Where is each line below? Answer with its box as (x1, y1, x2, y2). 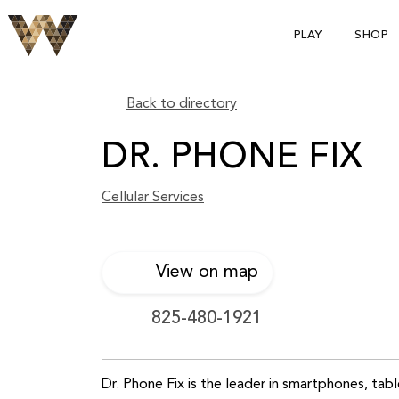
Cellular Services (102, 191, 204, 205)
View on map (145, 264, 258, 281)
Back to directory (126, 97, 237, 111)
